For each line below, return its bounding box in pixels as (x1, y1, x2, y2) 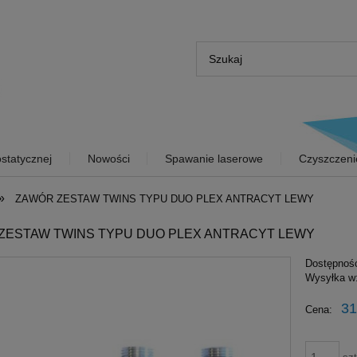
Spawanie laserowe (165, 151, 264, 165)
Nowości (87, 151, 130, 165)
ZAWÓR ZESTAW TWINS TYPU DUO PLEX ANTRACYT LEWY (15, 192, 315, 205)
